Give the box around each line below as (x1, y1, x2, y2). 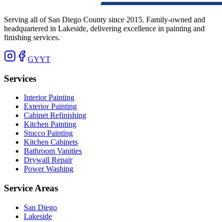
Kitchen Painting (24, 120, 76, 129)
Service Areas (4, 182, 58, 193)
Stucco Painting (24, 129, 73, 138)
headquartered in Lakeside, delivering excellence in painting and (4, 24, 205, 33)
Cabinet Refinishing (24, 111, 86, 120)
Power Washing (24, 165, 73, 173)
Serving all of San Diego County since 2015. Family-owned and (4, 15, 205, 24)
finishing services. (4, 33, 60, 42)
